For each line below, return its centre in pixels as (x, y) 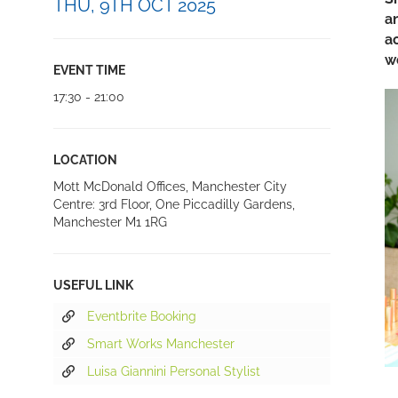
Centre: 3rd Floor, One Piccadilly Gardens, (174, 204)
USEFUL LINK (93, 285)
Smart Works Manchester (160, 344)
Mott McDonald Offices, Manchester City (170, 187)
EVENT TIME (89, 70)
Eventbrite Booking (141, 316)
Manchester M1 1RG (110, 222)
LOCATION (85, 160)
